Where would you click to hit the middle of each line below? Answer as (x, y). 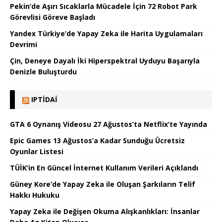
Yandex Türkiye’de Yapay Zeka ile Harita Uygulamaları (106, 33)
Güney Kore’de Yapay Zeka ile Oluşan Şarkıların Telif (103, 184)
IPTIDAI (44, 99)
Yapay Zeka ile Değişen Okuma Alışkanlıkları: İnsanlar (105, 211)
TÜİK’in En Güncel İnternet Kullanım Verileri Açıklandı (104, 167)
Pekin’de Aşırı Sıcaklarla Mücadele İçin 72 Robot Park (104, 6)
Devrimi (24, 44)
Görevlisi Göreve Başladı (53, 17)
